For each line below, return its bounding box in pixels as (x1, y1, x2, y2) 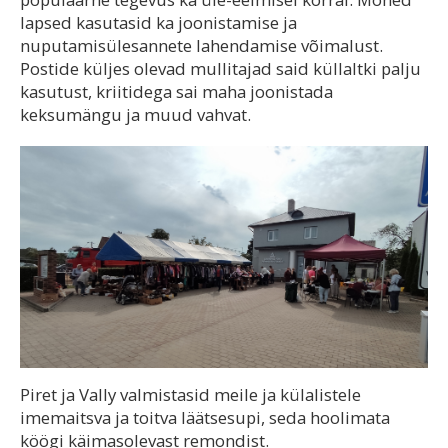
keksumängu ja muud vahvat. (20, 103, 251, 126)
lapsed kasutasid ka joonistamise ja (20, 11, 297, 34)
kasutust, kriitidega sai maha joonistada (20, 80, 333, 103)
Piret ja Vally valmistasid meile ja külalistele (20, 383, 361, 407)
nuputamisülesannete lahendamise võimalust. (20, 34, 383, 57)
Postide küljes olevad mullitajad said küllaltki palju (20, 57, 421, 80)
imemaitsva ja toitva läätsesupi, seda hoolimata (20, 406, 390, 430)
